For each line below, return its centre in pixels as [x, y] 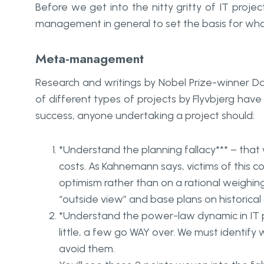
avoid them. [87, 249]
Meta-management [90, 58]
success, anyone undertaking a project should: [145, 115]
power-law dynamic [189, 216]
